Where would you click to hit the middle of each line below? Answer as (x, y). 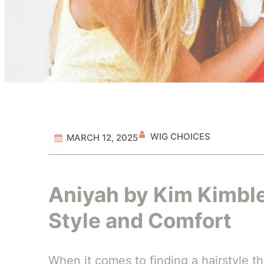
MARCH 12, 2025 (102, 137)
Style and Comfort (140, 220)
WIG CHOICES (180, 137)
